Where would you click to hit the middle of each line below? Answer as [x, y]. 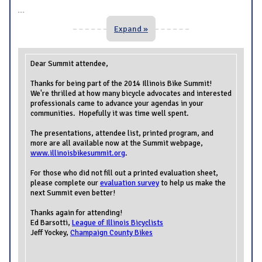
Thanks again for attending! [77, 212]
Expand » [131, 28]
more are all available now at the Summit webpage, [117, 143]
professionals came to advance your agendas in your [117, 103]
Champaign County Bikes [111, 232]
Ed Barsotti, [51, 222]
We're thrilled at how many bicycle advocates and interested [131, 93]
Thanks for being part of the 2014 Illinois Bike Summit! [122, 83]
